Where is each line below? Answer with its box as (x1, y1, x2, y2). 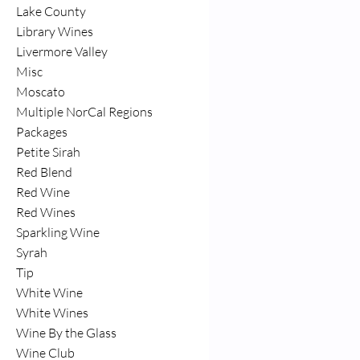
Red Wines (16, 204, 76, 220)
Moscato (16, 84, 65, 100)
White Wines (16, 305, 88, 321)
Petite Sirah (16, 144, 80, 160)
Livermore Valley (16, 43, 108, 59)
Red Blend (16, 164, 72, 180)
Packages (16, 124, 67, 140)
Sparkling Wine (16, 224, 100, 240)
